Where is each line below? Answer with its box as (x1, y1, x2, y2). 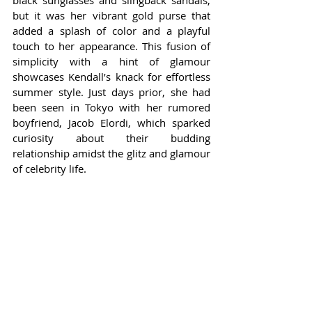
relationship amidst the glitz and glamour (13, 146, 210, 161)
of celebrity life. (13, 162, 86, 176)
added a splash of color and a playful (13, 24, 210, 38)
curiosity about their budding (13, 131, 210, 146)
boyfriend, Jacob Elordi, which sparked (13, 116, 210, 130)
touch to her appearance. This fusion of (13, 39, 210, 54)
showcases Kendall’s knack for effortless (13, 70, 210, 84)
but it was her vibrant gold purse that (13, 8, 210, 23)
